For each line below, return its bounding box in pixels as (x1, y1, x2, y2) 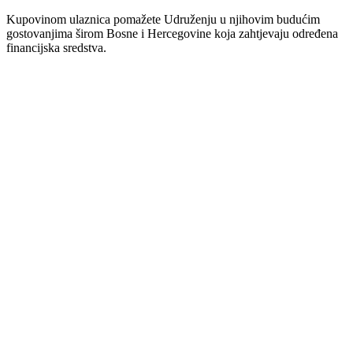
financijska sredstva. (6, 41, 106, 55)
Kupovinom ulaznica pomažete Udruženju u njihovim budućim (6, 13, 320, 27)
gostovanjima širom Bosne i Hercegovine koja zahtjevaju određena (6, 27, 338, 41)
